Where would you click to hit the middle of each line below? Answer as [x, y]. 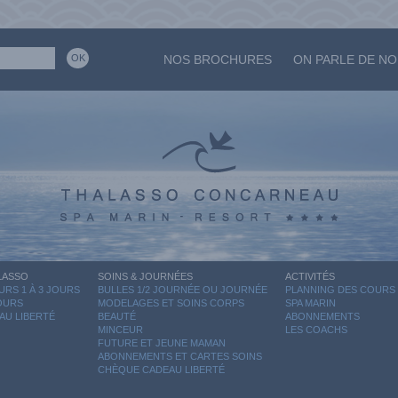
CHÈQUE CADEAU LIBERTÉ [161, 370]
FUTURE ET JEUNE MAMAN [162, 343]
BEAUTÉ [117, 317]
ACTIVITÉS [310, 277]
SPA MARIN [310, 303]
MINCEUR [120, 330]
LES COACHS [316, 330]
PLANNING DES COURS [340, 290]
